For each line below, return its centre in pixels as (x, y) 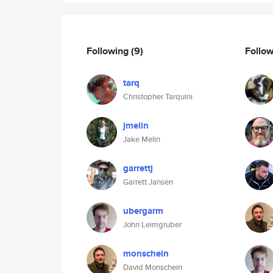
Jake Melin (142, 139)
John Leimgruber (152, 225)
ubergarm (143, 211)
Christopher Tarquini (158, 97)
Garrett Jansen (148, 182)
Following (109, 51)
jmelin (136, 126)
